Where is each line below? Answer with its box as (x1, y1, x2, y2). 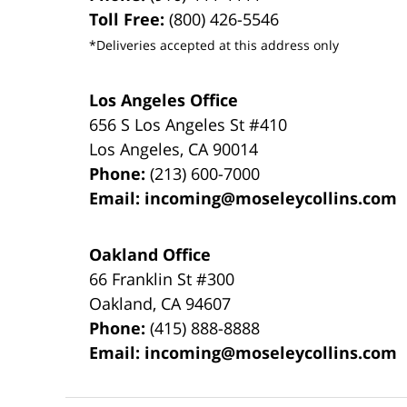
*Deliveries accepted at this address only (89, 35, 340, 54)
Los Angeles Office (89, 88, 239, 111)
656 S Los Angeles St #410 (89, 113, 288, 135)
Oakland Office (89, 243, 212, 265)
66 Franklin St (89, 267, 197, 290)
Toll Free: (89, 7, 170, 30)
